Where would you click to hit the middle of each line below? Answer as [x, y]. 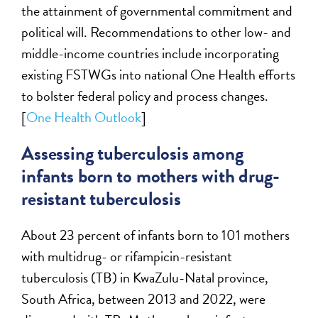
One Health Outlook [84, 117]
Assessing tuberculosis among [132, 153]
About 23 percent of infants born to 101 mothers [156, 235]
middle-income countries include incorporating [150, 53]
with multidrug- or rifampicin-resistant [127, 256]
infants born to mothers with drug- [151, 176]
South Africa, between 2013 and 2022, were [144, 298]
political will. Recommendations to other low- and [157, 32]
